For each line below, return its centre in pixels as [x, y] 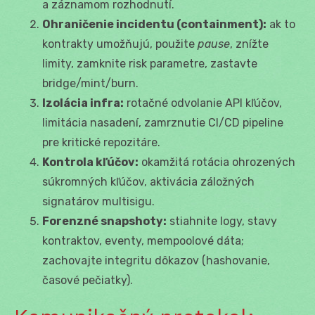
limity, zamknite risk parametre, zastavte [150, 63]
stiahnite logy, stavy [222, 221]
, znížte [249, 44]
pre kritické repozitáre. [101, 142]
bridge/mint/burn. [90, 83]
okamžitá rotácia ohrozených [217, 162]
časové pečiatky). [88, 280]
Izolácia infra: [83, 103]
